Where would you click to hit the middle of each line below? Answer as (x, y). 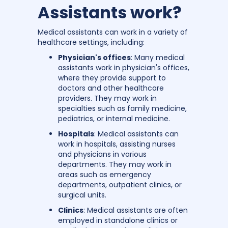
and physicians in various (102, 154)
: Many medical (158, 57)
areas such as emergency (105, 174)
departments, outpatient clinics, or (120, 184)
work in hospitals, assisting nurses (117, 144)
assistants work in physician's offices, (124, 67)
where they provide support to (112, 78)
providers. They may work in (107, 98)
